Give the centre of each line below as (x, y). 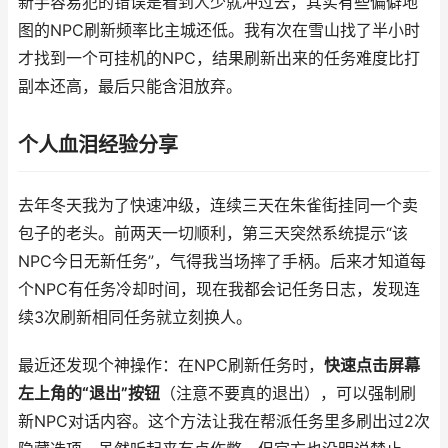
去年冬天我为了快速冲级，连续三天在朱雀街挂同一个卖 (218, 205)
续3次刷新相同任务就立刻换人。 (135, 317)
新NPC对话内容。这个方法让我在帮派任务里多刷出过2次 (224, 421)
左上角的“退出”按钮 (89, 393)
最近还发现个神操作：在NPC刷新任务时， (171, 365)
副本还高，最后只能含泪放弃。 (130, 86)
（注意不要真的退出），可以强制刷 (288, 393)
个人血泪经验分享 (98, 145)
